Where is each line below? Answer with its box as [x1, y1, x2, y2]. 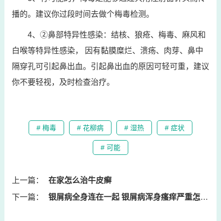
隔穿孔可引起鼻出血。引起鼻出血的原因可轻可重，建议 [11, 62, 209, 71]
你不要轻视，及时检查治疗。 [11, 77, 114, 86]
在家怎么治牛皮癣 [48, 176, 111, 184]
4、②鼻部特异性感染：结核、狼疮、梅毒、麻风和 [27, 30, 206, 39]
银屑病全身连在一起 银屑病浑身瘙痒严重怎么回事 [48, 192, 200, 201]
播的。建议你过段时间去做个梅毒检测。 [11, 9, 154, 18]
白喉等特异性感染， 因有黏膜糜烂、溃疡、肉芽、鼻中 [11, 46, 203, 55]
